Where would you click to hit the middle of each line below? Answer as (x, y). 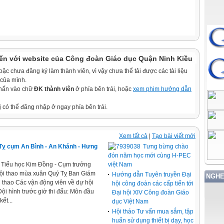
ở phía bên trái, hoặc (103, 89)
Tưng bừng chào (166, 146)
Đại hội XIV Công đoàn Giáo (151, 192)
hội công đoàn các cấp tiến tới (153, 183)
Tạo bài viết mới (174, 136)
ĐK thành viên (54, 89)
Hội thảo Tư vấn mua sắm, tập (153, 211)
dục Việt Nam (130, 201)
